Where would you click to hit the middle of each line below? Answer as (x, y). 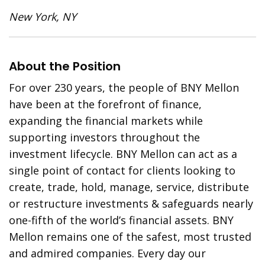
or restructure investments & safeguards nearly (131, 203)
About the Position (65, 66)
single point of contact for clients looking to (122, 170)
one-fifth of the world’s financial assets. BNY (122, 220)
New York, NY (43, 17)
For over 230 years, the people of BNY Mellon (124, 88)
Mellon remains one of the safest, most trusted (130, 237)
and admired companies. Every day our (108, 253)
